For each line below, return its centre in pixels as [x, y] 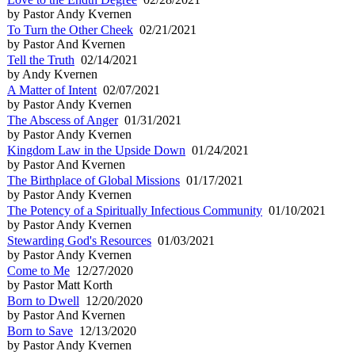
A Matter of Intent [52, 90]
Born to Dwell [43, 300]
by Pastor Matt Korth [60, 284]
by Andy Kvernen [52, 74]
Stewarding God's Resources [79, 240]
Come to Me [38, 270]
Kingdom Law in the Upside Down [96, 150]
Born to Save [40, 330]
